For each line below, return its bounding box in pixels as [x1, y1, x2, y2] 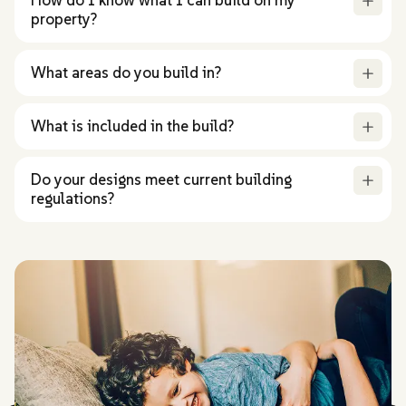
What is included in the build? [31, 115, 234, 136]
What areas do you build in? [31, 62, 221, 82]
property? [31, 8, 97, 29]
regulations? [31, 188, 114, 208]
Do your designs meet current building [31, 169, 292, 189]
